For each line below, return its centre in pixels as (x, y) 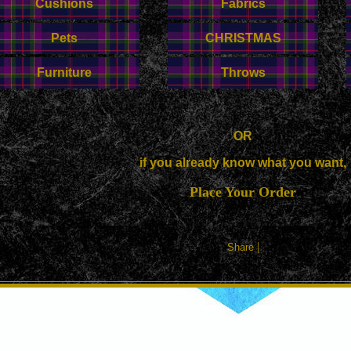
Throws (243, 72)
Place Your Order (243, 192)
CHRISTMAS (243, 38)
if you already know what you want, (243, 163)
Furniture (64, 72)
